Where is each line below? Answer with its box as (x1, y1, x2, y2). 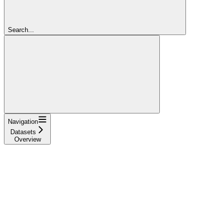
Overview (14, 135, 41, 143)
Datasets (10, 128, 36, 136)
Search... (8, 26, 34, 34)
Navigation (8, 117, 38, 125)
